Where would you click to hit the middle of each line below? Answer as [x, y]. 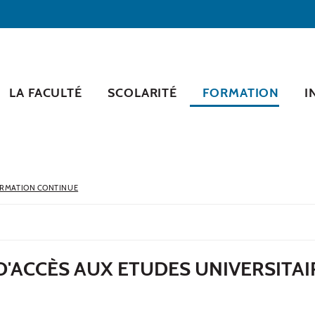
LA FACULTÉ [46, 92]
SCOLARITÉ [143, 92]
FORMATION [241, 92]
